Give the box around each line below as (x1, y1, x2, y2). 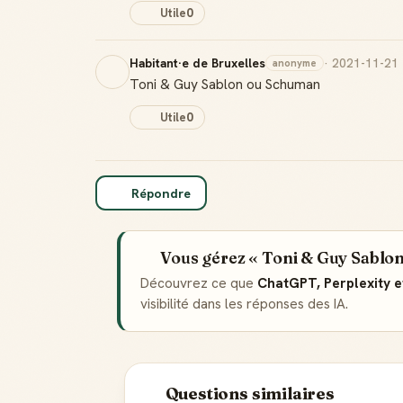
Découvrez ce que (140, 274, 257, 292)
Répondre (130, 184, 191, 201)
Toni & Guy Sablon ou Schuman (130, 74, 320, 94)
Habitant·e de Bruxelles (130, 54, 265, 71)
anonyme (273, 56, 317, 69)
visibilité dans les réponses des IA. (140, 295, 348, 313)
